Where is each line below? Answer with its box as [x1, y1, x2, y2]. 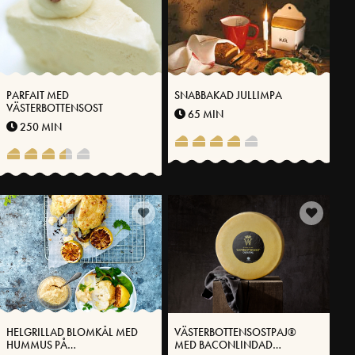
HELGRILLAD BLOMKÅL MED [6, 325, 138, 340]
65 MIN [185, 107, 223, 121]
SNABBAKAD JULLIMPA [174, 88, 282, 102]
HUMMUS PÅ [6, 338, 67, 353]
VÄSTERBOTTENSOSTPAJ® [174, 325, 296, 340]
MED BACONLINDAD [174, 338, 273, 353]
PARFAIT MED [6, 88, 69, 102]
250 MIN [17, 120, 62, 134]
